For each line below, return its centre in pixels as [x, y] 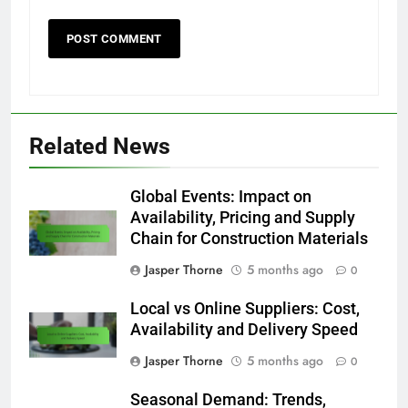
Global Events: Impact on [221, 196]
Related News [100, 146]
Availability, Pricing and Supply [243, 217]
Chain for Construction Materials [249, 238]
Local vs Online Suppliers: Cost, [245, 308]
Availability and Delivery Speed [244, 329]
